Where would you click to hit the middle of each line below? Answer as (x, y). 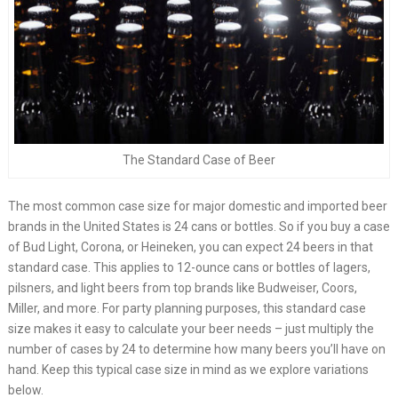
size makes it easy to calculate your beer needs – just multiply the (191, 328)
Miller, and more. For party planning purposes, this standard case (187, 308)
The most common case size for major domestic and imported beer (197, 206)
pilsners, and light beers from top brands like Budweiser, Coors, (182, 287)
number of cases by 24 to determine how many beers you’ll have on (196, 349)
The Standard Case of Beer (199, 159)
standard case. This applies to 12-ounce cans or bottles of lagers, (189, 267)
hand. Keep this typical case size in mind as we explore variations (188, 369)
